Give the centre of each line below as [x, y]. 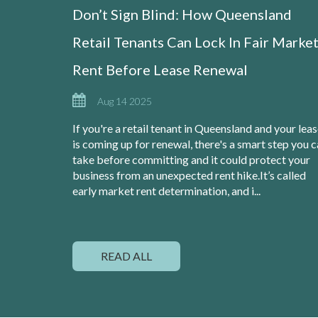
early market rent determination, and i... [166, 191]
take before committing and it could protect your [191, 159]
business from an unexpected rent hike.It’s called [189, 175]
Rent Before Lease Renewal [160, 70]
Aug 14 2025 [125, 101]
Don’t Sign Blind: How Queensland [182, 14]
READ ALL [126, 256]
